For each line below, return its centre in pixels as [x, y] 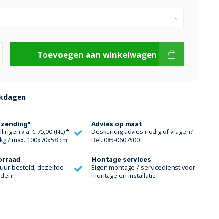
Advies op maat [117, 124]
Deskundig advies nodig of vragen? [142, 132]
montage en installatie [124, 176]
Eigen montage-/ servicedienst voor [143, 167]
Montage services [121, 160]
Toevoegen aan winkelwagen [97, 54]
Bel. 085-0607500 [116, 140]
